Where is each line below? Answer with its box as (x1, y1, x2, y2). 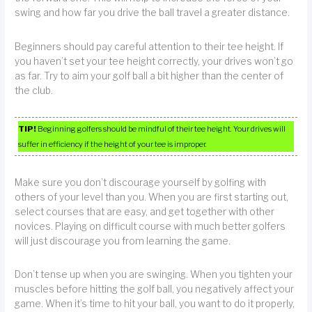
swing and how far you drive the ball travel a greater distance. (15, 7, 290, 19)
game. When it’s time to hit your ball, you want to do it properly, (15, 297, 295, 309)
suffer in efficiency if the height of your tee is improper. (18, 139, 208, 150)
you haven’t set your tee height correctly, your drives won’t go (15, 55, 294, 67)
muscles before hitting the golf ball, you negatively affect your (15, 283, 295, 295)
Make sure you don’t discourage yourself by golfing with (15, 176, 267, 188)
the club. (15, 84, 54, 96)
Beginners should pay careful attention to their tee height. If (15, 40, 284, 52)
